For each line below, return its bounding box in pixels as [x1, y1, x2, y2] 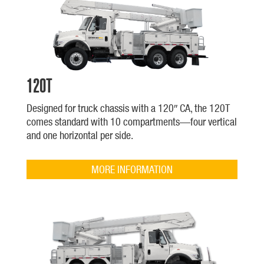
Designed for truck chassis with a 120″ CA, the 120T [26, 101, 230, 114]
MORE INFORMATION [91, 163, 173, 176]
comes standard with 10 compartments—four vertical [26, 115, 237, 128]
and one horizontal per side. [26, 128, 133, 141]
